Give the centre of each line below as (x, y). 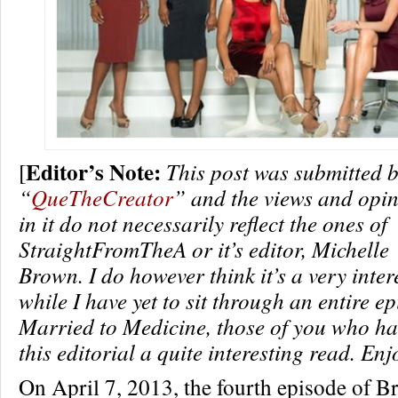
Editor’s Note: (93, 172)
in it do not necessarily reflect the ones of (203, 223)
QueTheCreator (102, 197)
